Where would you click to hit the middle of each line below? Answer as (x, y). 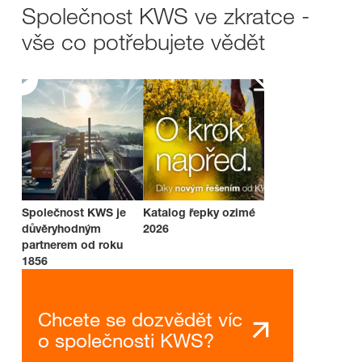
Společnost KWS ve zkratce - (166, 16)
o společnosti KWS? (126, 340)
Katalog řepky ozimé (199, 212)
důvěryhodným (61, 228)
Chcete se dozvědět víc (140, 319)
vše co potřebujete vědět (143, 42)
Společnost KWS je (74, 212)
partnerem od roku (72, 244)
